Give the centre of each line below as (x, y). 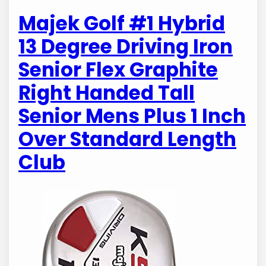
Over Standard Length (128, 139)
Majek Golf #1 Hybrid (122, 23)
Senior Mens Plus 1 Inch (132, 116)
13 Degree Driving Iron (126, 46)
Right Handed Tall (107, 93)
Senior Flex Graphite (118, 69)
